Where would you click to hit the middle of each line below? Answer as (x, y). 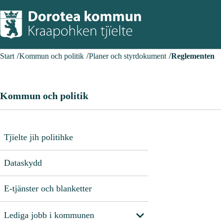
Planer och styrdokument (128, 56)
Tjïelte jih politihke (38, 137)
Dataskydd (23, 163)
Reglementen (193, 56)
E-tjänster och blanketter (48, 188)
